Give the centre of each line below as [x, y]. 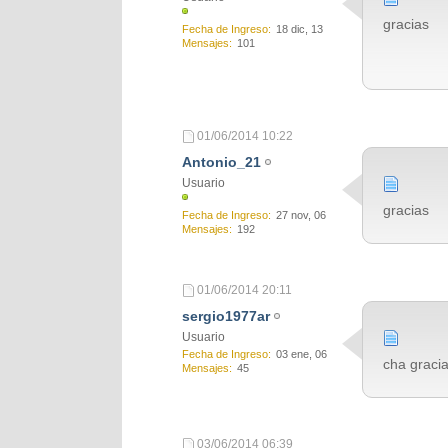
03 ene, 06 [301, 354]
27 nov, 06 [301, 215]
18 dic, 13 [299, 29]
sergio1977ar [226, 316]
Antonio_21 [221, 162]
